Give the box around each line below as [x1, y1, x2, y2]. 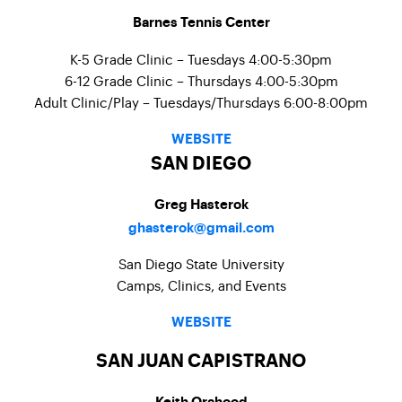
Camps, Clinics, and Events [116, 275, 286, 294]
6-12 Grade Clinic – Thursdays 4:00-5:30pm [64, 71, 338, 90]
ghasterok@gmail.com [127, 222, 275, 235]
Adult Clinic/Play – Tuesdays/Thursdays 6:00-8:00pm [34, 92, 368, 111]
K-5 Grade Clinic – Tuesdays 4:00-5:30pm [70, 49, 332, 68]
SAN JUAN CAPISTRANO [96, 353, 306, 371]
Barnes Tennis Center [132, 16, 270, 30]
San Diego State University [118, 254, 284, 273]
